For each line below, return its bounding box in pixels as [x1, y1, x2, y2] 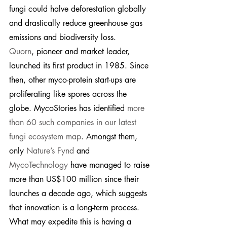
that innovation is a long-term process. [9, 202, 142, 213]
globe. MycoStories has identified [9, 102, 127, 113]
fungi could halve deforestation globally [9, 3, 148, 14]
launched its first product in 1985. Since [9, 60, 151, 71]
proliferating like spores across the [9, 88, 129, 99]
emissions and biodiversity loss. [9, 31, 116, 43]
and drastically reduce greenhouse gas [9, 17, 145, 28]
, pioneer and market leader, [31, 46, 132, 57]
